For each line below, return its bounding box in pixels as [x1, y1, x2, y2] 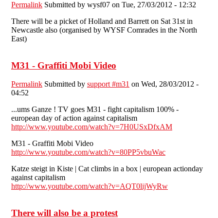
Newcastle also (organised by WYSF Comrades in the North [11, 25, 197, 34]
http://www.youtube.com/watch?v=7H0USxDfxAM [11, 123, 172, 131]
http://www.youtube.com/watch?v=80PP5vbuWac [11, 148, 165, 157]
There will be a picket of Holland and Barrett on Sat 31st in [11, 17, 193, 25]
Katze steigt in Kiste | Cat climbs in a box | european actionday [11, 164, 203, 173]
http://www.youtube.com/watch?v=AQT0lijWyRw [11, 182, 168, 191]
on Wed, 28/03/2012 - [129, 80, 199, 89]
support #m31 [87, 80, 129, 89]
